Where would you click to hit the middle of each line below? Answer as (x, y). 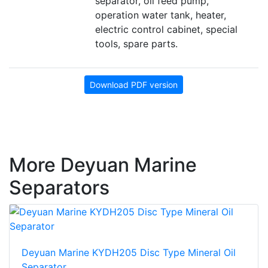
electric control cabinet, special (166, 30)
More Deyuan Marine (103, 165)
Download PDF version (134, 85)
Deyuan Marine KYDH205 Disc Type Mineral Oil (129, 253)
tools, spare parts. (138, 44)
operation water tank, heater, (161, 15)
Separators (59, 188)
